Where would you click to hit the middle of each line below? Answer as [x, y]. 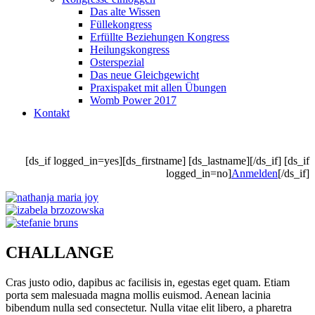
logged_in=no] [199, 173]
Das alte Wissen [125, 12]
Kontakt [52, 113]
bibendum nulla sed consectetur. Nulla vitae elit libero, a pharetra [149, 307]
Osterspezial [117, 62]
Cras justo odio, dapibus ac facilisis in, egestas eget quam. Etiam [148, 282]
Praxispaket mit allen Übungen [158, 88]
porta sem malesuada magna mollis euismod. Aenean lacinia [138, 295]
